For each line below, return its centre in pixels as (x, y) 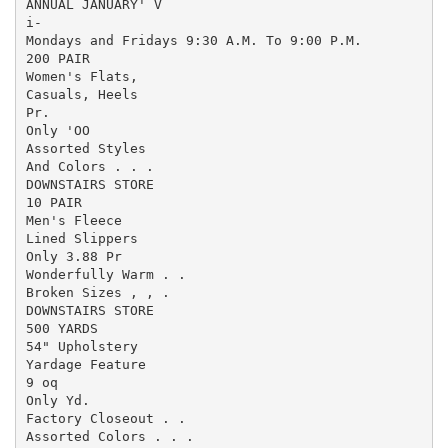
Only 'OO (57, 130)
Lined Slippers (81, 238)
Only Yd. (57, 400)
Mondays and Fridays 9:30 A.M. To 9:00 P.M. (193, 40)
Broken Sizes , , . (97, 292)
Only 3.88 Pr (73, 256)
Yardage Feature (85, 364)
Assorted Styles (85, 148)
